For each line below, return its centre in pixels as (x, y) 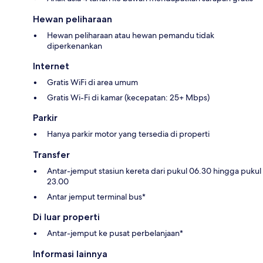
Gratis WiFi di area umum (92, 82)
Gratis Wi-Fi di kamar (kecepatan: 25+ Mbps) (128, 98)
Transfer (51, 155)
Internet (51, 66)
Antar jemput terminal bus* (96, 197)
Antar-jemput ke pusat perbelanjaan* (115, 233)
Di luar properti (66, 217)
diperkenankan (75, 46)
